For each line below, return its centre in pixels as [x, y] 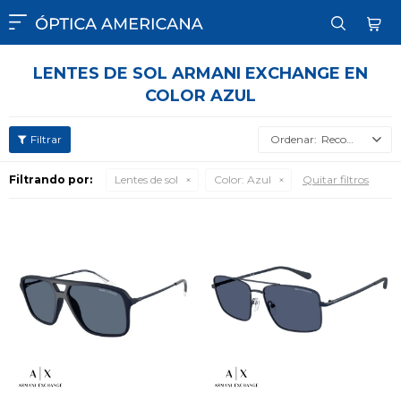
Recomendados [334, 139]
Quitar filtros [336, 179]
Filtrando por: [51, 179]
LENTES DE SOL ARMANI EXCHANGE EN [200, 73]
